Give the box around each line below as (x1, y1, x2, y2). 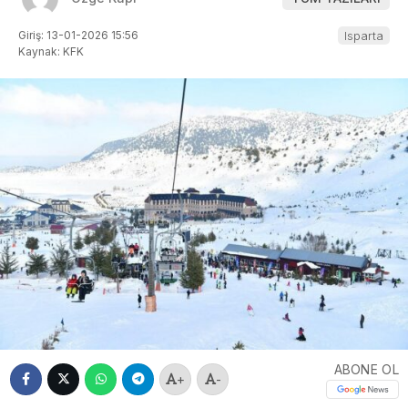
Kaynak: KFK (18, 44, 84, 58)
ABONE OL (333, 361, 399, 377)
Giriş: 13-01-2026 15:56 (18, 27, 138, 42)
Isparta (344, 27, 383, 43)
